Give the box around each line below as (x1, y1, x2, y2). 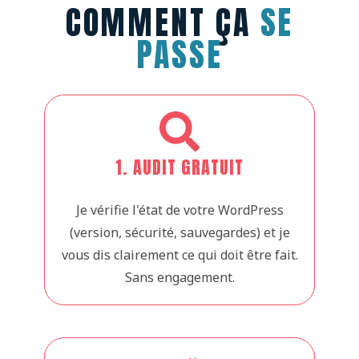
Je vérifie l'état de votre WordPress (75, 200, 284, 219)
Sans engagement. (124, 268, 235, 286)
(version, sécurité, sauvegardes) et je (69, 223, 290, 241)
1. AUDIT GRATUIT (115, 153, 244, 180)
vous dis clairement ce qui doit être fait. (61, 245, 298, 264)
